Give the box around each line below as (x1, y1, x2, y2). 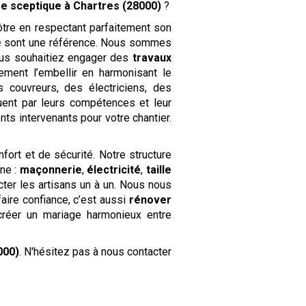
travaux (132, 51, 171, 65)
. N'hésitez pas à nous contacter (18, 245, 171, 259)
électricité (87, 163, 141, 177)
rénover (128, 193, 171, 207)
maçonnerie (19, 163, 82, 177)
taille (146, 163, 171, 177)
